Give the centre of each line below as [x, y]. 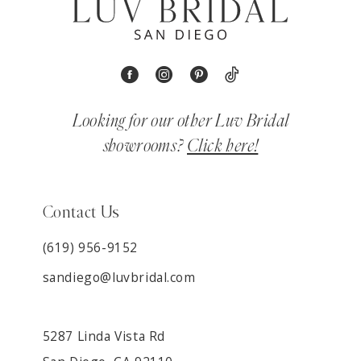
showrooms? [145, 146]
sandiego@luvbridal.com [119, 277]
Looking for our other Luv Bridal [180, 121]
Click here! [223, 146]
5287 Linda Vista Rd [104, 336]
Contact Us [81, 212]
